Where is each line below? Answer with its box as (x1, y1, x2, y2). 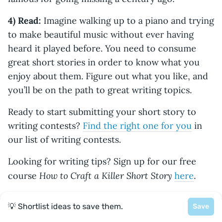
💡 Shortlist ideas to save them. (8, 202, 123, 211)
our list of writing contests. (8, 133, 121, 145)
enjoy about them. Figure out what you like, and (8, 70, 208, 82)
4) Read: (8, 14, 41, 26)
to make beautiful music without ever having (8, 28, 194, 40)
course (8, 169, 39, 181)
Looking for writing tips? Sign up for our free (8, 155, 196, 167)
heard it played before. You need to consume (8, 42, 196, 54)
